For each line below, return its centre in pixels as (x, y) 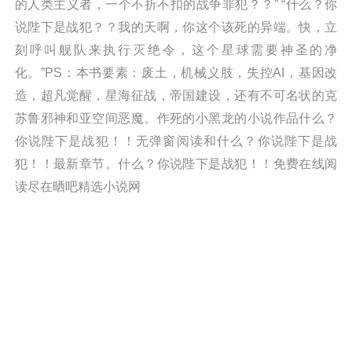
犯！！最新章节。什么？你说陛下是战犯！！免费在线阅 (176, 163)
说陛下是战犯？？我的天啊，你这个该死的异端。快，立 (176, 26)
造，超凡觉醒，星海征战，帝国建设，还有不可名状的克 (176, 95)
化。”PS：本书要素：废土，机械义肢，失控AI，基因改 (176, 72)
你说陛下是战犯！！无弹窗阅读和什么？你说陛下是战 (176, 140)
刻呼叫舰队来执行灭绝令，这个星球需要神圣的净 (176, 49)
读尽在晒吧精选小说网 (77, 186)
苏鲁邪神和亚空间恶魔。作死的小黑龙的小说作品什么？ (176, 117)
